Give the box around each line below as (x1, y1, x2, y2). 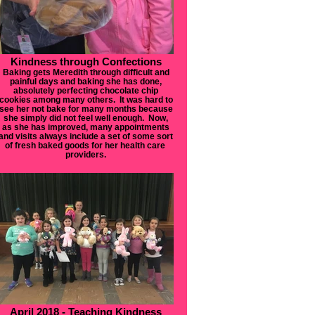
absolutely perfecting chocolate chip (13, 86, 158, 95)
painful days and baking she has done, (10, 77, 162, 86)
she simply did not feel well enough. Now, (4, 113, 168, 122)
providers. (65, 150, 106, 159)
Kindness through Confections (10, 56, 162, 67)
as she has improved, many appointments (2, 122, 169, 131)
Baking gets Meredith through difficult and (2, 67, 169, 77)
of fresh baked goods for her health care (4, 141, 167, 150)
